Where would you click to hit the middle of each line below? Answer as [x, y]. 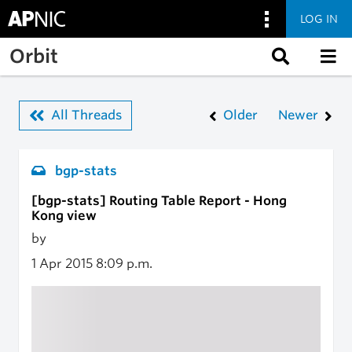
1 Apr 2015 [64, 264]
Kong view [64, 216]
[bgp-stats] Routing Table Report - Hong [159, 201]
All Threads [86, 115]
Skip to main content [73, 46]
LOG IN [319, 18]
